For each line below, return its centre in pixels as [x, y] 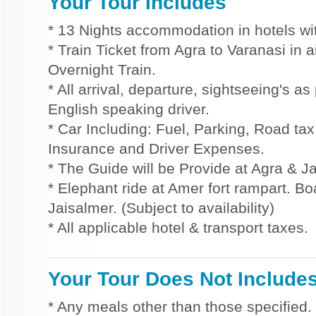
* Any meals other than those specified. [180, 306]
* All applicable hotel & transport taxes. [178, 227]
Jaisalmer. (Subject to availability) [161, 208]
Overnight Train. [102, 69]
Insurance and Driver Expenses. [156, 148]
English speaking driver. [129, 109]
